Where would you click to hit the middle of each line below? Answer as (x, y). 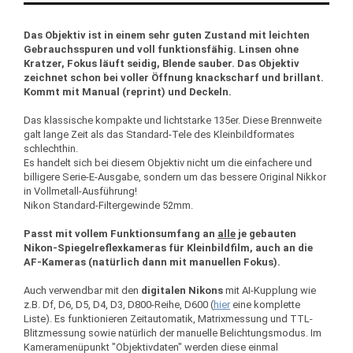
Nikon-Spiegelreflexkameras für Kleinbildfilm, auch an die (168, 248)
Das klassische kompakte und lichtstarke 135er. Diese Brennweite (173, 120)
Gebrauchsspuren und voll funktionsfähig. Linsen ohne (161, 49)
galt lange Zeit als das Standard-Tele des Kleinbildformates (159, 134)
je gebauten (266, 234)
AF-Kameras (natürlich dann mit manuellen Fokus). (153, 262)
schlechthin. (52, 149)
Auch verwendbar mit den (82, 290)
